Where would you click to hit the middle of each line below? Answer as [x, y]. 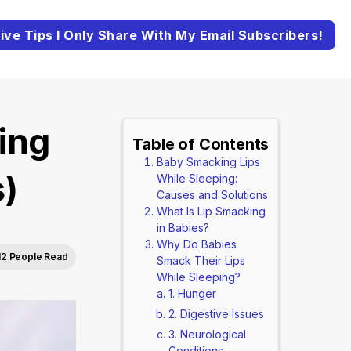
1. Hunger [192, 293]
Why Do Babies [196, 244]
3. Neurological [207, 334]
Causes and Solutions [212, 195]
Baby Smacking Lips [208, 162]
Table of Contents [201, 144]
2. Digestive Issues [216, 314]
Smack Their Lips [201, 261]
